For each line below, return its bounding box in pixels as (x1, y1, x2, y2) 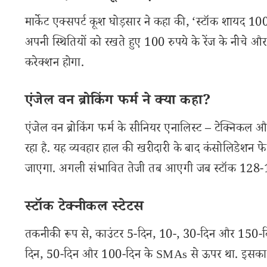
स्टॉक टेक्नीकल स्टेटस (25, 197, 144, 219)
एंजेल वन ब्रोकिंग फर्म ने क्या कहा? (25, 91, 212, 113)
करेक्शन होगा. (25, 55, 85, 74)
